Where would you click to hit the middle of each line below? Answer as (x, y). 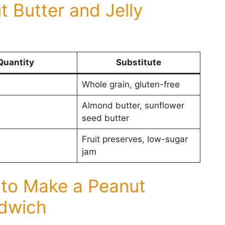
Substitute (139, 62)
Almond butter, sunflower (133, 105)
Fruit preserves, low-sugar (135, 139)
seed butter (105, 118)
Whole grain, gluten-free (131, 84)
